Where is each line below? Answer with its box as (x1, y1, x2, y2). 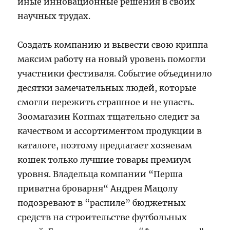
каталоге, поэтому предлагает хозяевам (17, 140, 193, 150)
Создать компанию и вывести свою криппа (17, 39, 208, 50)
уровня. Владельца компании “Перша (17, 168, 183, 179)
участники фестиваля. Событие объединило (17, 68, 213, 79)
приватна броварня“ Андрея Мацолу (17, 183, 178, 194)
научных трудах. (17, 10, 91, 21)
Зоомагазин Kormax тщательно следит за (17, 111, 200, 122)
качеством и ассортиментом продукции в (17, 125, 202, 136)
